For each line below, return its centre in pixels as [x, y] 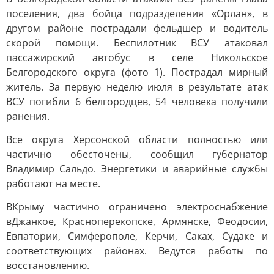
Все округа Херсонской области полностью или [137, 139]
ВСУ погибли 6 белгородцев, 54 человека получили [137, 102]
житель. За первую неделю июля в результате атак [137, 87]
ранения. [28, 116]
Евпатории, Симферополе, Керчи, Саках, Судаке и [137, 236]
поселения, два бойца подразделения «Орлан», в [137, 13]
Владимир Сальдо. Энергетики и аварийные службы [137, 169]
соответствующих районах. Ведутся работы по [137, 251]
